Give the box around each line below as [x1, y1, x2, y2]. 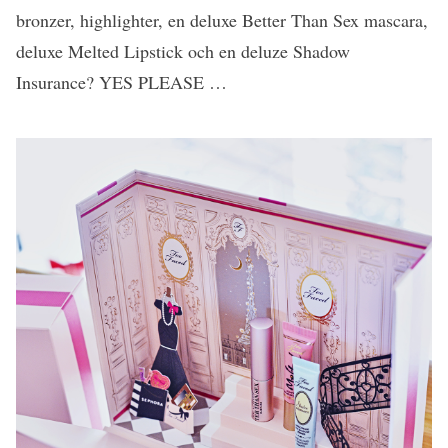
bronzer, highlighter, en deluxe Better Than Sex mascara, [16, 8, 428, 33]
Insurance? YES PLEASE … [16, 70, 227, 95]
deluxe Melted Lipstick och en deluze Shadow [16, 39, 350, 64]
